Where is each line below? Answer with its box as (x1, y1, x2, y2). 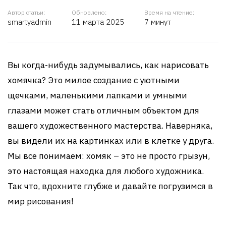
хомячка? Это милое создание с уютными (8, 75, 180, 86)
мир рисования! (8, 196, 74, 207)
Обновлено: (72, 9, 106, 16)
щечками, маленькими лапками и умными (8, 90, 187, 101)
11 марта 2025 (72, 17, 124, 27)
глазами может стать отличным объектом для (8, 105, 199, 116)
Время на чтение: (144, 9, 194, 16)
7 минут (144, 17, 171, 27)
